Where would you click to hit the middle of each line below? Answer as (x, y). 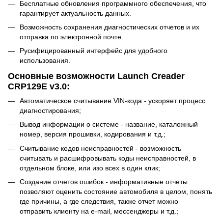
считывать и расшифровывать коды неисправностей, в (108, 158)
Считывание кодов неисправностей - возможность (100, 148)
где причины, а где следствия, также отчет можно (99, 202)
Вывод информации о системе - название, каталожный (109, 124)
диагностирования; (50, 110)
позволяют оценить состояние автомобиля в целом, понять (116, 192)
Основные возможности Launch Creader (96, 76)
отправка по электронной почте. (71, 37)
